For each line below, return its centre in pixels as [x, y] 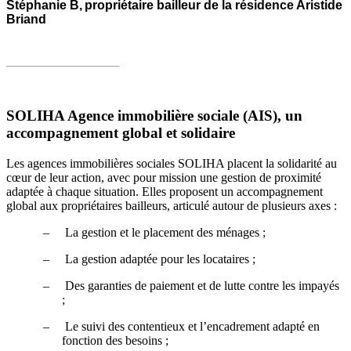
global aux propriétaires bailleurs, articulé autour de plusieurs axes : [172, 206]
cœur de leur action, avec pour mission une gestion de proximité [164, 178]
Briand [26, 19]
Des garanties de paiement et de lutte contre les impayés [203, 286]
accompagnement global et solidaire [121, 133]
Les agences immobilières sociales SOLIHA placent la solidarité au [172, 164]
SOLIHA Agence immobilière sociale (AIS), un [154, 116]
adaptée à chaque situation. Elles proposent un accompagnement [165, 192]
